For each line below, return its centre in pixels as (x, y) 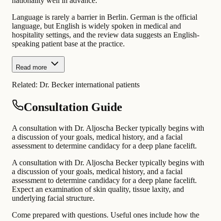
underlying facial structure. (53, 198)
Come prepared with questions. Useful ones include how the (106, 215)
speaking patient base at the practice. (68, 44)
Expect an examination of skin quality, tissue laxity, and (98, 189)
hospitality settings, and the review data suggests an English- (106, 35)
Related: (26, 85)
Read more (31, 68)
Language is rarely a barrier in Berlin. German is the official (105, 17)
